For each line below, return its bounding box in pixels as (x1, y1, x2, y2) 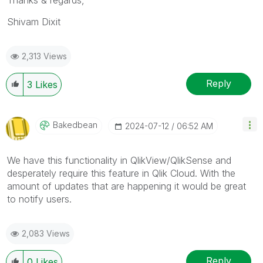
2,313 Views (22, 50, 67, 61)
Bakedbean (53, 119, 97, 130)
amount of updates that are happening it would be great (7, 180, 246, 192)
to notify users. (7, 193, 75, 205)
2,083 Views (22, 228, 70, 238)
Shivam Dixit (7, 15, 60, 28)
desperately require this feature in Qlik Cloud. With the (7, 167, 235, 179)
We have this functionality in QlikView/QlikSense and (7, 154, 231, 166)
